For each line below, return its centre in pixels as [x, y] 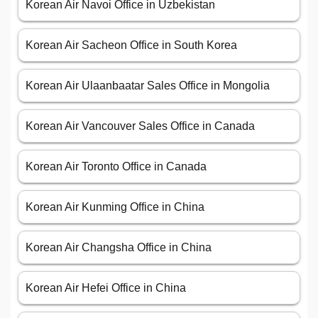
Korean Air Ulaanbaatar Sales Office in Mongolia [148, 86]
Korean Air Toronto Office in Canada [116, 167]
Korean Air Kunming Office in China [115, 207]
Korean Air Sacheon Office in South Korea [131, 45]
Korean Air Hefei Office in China [106, 288]
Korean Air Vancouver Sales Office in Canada [140, 126]
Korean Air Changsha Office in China [119, 248]
